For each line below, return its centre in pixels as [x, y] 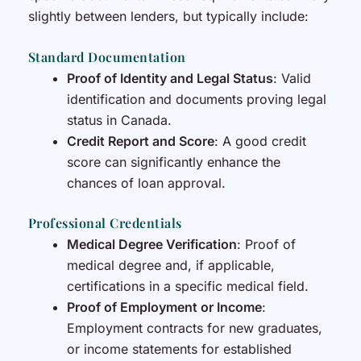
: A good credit [260, 141]
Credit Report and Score [140, 141]
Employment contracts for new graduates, [194, 328]
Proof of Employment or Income [164, 307]
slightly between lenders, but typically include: [168, 16]
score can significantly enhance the [173, 162]
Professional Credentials [105, 223]
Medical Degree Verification [151, 245]
